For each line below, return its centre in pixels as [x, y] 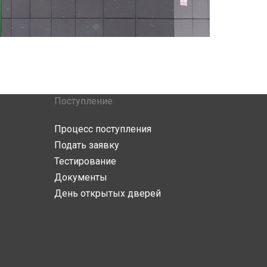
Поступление [83, 101]
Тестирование [85, 161]
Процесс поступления [103, 129]
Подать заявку [87, 145]
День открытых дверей [108, 193]
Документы [81, 177]
